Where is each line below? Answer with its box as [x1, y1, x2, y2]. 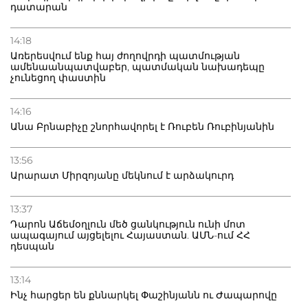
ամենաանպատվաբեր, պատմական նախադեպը [10, 60, 265, 74]
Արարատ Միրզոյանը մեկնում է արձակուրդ [10, 169, 234, 182]
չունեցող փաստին [10, 71, 106, 85]
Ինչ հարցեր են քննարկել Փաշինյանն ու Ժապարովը [10, 289, 277, 302]
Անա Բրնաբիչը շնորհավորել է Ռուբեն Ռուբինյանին [10, 120, 274, 133]
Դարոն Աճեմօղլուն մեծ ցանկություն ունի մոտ [10, 218, 245, 231]
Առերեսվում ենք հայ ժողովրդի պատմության [10, 49, 240, 63]
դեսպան [10, 240, 54, 253]
